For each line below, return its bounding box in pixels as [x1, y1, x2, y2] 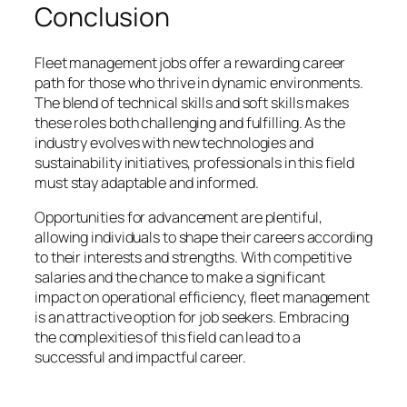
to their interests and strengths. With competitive [35, 247, 352, 268]
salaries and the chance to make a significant [35, 267, 325, 288]
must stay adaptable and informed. [35, 173, 259, 194]
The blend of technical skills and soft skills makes [35, 93, 349, 114]
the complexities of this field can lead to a [35, 327, 301, 348]
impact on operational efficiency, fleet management [35, 287, 370, 308]
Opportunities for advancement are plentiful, [35, 207, 323, 228]
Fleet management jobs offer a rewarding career [35, 53, 346, 74]
